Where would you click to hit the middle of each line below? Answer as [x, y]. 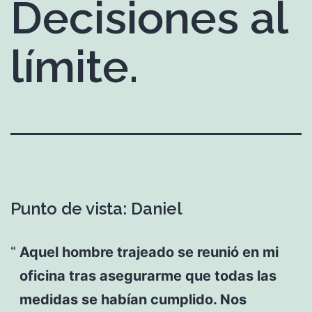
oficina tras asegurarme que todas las [148, 275]
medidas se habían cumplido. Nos [133, 299]
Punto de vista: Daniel [96, 208]
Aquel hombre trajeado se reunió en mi [149, 252]
